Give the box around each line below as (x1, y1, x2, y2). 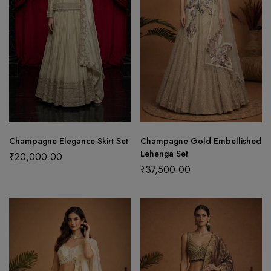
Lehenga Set (140, 147, 188, 160)
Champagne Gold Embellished (140, 134, 261, 147)
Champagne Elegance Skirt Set (9, 134, 128, 147)
